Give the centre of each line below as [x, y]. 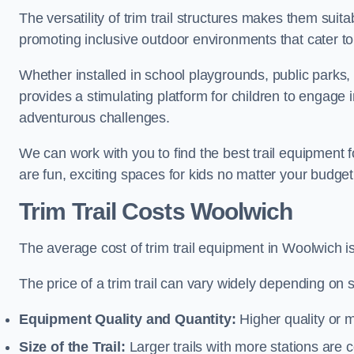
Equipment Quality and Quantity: [128, 319]
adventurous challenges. [94, 117]
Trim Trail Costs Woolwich [156, 211]
